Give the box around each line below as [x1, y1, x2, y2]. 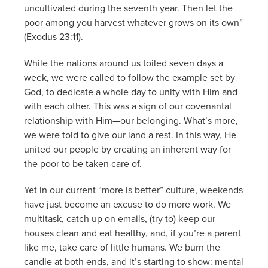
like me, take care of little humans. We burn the [24, 240, 220, 254]
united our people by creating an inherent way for [24, 142, 231, 156]
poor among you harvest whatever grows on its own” [24, 15, 243, 29]
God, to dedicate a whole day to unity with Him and [24, 84, 237, 98]
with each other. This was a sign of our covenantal [24, 99, 232, 112]
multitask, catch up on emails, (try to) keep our [24, 211, 215, 225]
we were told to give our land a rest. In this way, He [24, 127, 236, 141]
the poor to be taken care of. [24, 156, 142, 170]
